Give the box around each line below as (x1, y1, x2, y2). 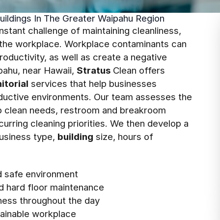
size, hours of (93, 131, 153, 142)
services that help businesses (28, 78, 157, 89)
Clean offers (110, 65, 165, 76)
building (57, 131, 93, 142)
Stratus (77, 65, 110, 76)
